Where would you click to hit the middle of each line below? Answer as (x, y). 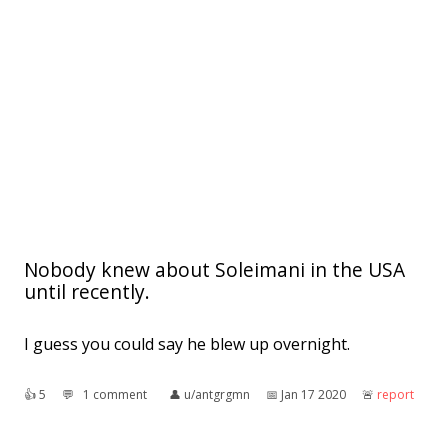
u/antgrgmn (217, 395)
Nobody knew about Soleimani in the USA (214, 270)
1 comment (115, 395)
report (395, 395)
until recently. (87, 292)
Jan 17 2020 (313, 395)
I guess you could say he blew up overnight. (187, 344)
